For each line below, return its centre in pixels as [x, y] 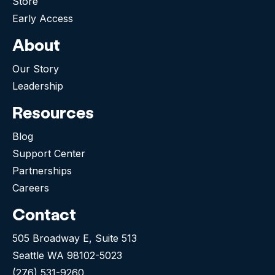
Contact [44, 214]
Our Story [36, 68]
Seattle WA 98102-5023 [67, 255]
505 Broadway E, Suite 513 [75, 238]
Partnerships [42, 170]
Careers [31, 188]
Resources [53, 112]
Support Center [49, 153]
